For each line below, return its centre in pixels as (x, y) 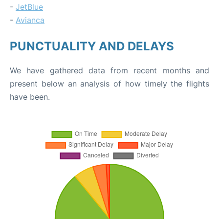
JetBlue (29, 7)
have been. (30, 97)
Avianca (30, 20)
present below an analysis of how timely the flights (109, 84)
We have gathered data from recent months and (109, 70)
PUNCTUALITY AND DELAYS (92, 46)
